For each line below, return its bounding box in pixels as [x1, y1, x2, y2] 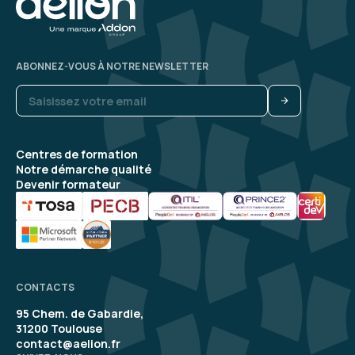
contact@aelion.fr [16, 336, 120, 352]
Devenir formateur [16, 177, 120, 193]
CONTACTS [16, 281, 74, 295]
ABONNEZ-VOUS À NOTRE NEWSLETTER [16, 59, 208, 74]
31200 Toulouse [16, 321, 102, 337]
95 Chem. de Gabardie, [16, 306, 143, 322]
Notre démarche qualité [16, 162, 151, 177]
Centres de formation [16, 147, 138, 162]
